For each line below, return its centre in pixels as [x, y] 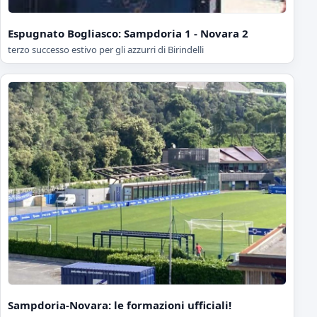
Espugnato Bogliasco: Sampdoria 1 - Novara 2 [128, 34]
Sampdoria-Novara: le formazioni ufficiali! [120, 305]
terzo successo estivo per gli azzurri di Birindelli [106, 50]
